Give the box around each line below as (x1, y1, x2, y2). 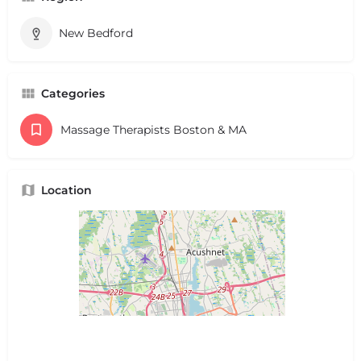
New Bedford (59, 25, 133, 40)
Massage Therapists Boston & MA (60, 122, 247, 137)
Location (41, 182, 92, 197)
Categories (41, 85, 105, 101)
